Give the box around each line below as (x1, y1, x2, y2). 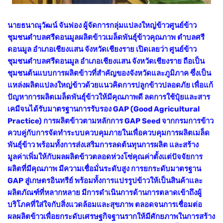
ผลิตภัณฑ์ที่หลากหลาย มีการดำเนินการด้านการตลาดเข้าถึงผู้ (7, 188, 202, 197)
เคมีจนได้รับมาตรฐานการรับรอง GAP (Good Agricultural (7, 104, 200, 113)
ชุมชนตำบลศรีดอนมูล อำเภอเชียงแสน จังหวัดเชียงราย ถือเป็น (7, 56, 205, 66)
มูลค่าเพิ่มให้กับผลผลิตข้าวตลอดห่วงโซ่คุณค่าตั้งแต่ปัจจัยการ (7, 152, 203, 161)
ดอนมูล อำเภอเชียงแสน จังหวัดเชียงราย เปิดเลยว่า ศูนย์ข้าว (7, 44, 197, 54)
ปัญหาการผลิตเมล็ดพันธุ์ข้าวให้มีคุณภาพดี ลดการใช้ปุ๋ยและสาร (7, 92, 210, 102)
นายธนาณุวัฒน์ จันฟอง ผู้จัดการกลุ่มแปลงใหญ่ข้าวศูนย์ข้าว (7, 20, 197, 30)
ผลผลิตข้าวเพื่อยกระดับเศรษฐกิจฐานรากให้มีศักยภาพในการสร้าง (7, 212, 215, 221)
